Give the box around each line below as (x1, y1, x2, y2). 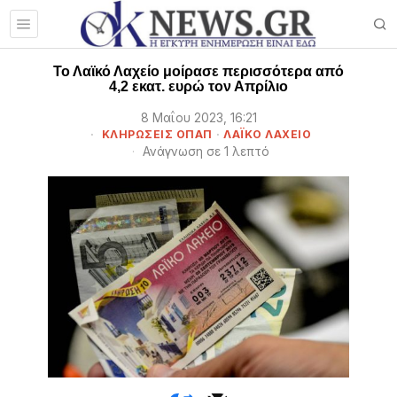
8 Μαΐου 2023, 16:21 (140, 111, 257, 125)
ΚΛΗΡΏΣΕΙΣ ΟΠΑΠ (101, 128, 213, 141)
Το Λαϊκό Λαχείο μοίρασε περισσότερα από (53, 64, 344, 79)
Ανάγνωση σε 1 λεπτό (139, 144, 269, 159)
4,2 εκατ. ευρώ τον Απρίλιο (109, 79, 288, 94)
